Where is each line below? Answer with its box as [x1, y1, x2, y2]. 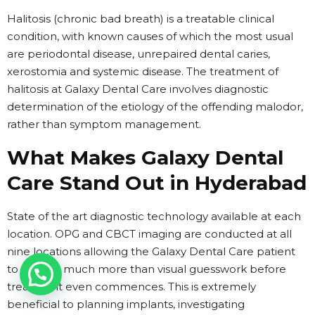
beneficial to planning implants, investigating [7, 297, 245, 311]
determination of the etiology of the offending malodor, [7, 99, 303, 113]
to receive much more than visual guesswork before [7, 262, 286, 276]
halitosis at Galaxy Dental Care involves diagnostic [7, 82, 269, 96]
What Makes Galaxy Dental [7, 145, 283, 169]
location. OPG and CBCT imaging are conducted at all [7, 226, 292, 240]
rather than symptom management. [7, 117, 201, 131]
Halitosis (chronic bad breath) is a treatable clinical [7, 11, 274, 25]
